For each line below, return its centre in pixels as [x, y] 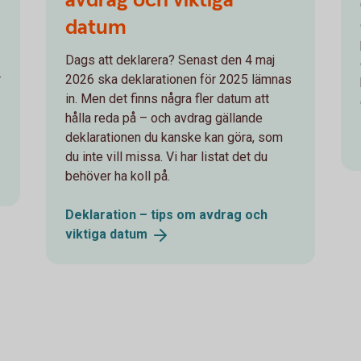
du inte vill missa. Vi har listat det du [167, 156]
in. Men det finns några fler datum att [168, 98]
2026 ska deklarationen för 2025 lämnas [179, 79]
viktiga [88, 234]
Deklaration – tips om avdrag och [167, 214]
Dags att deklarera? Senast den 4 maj [170, 60]
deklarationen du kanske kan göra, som [174, 137]
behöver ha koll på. [118, 176]
